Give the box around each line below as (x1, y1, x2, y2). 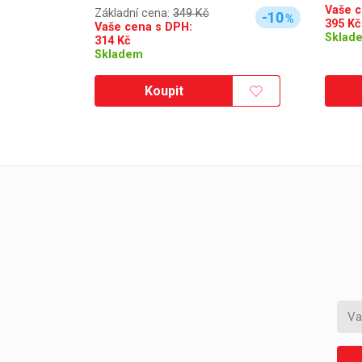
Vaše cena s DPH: (95, 19, 192, 34)
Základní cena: (95, 6, 173, 20)
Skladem (95, 47, 143, 61)
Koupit (145, 83, 183, 99)
